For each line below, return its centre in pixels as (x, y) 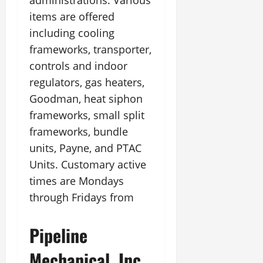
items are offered (72, 16)
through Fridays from (82, 197)
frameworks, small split (87, 115)
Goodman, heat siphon (86, 99)
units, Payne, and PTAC (85, 148)
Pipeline (58, 235)
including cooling (72, 33)
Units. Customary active (88, 164)
